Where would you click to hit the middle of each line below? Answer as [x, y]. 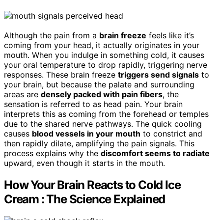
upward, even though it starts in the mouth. [84, 163]
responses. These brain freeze [61, 74]
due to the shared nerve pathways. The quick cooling [103, 124]
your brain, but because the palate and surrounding [99, 84]
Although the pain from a [52, 35]
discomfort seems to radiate [155, 153]
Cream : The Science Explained [85, 199]
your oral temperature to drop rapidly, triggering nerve [106, 65]
